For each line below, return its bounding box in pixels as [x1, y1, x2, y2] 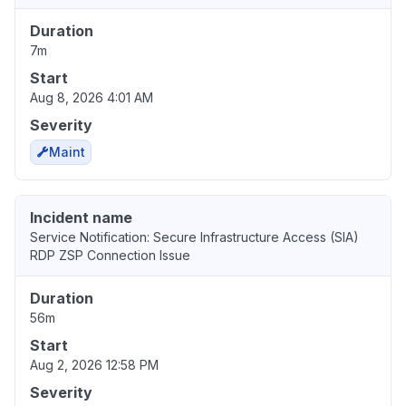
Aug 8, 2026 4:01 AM [30, 90, 153, 106]
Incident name [30, 208, 132, 227]
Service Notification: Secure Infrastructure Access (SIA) [30, 229, 359, 246]
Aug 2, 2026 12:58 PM [30, 357, 159, 373]
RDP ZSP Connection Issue [30, 247, 190, 264]
